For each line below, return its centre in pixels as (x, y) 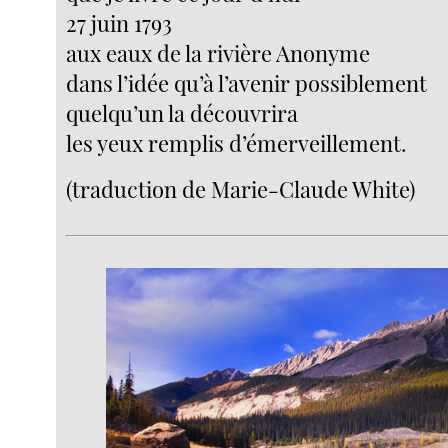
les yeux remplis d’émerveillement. (237, 142)
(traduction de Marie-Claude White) (241, 188)
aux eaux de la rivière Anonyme (218, 52)
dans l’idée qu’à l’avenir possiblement (247, 82)
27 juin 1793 (119, 22)
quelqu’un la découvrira (182, 112)
